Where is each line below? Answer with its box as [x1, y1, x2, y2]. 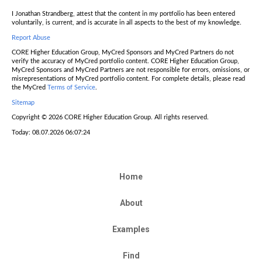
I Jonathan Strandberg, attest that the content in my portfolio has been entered [12, 11, 235, 17]
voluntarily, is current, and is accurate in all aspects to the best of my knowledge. [12, 20, 242, 26]
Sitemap [12, 99, 35, 106]
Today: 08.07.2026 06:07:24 [12, 129, 90, 136]
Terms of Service [47, 85, 95, 91]
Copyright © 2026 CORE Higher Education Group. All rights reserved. [12, 115, 209, 120]
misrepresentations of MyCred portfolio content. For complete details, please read [12, 76, 245, 82]
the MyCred [12, 85, 47, 91]
